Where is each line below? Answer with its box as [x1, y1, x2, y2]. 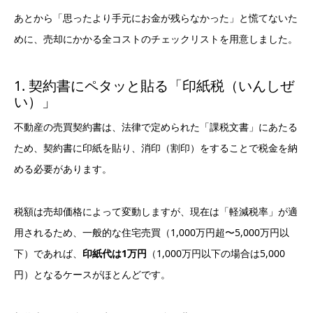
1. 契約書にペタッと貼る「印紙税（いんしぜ [14, 76, 294, 96]
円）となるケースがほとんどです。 [14, 268, 170, 282]
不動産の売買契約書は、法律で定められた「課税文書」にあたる [14, 120, 298, 134]
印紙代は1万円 [82, 247, 147, 261]
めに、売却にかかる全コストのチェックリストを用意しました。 [14, 31, 298, 45]
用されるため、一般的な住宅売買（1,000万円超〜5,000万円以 [14, 226, 289, 240]
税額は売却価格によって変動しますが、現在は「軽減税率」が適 [14, 205, 298, 219]
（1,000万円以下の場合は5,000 [147, 247, 285, 261]
